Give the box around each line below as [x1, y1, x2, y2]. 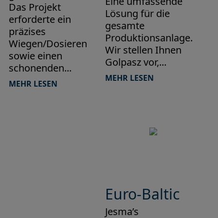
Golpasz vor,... [105, 55, 166, 69]
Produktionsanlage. [105, 31, 193, 44]
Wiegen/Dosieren [8, 36, 87, 50]
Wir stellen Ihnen [105, 43, 182, 56]
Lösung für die [105, 6, 170, 20]
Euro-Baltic [105, 183, 180, 204]
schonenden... [8, 61, 72, 74]
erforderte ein [8, 12, 71, 26]
